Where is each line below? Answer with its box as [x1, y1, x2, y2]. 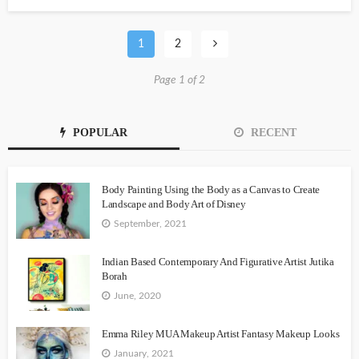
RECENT [248, 127, 296, 139]
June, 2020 [114, 291, 161, 301]
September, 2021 [114, 219, 187, 229]
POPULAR [70, 127, 127, 139]
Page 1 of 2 [154, 75, 205, 87]
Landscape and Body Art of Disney [102, 198, 246, 211]
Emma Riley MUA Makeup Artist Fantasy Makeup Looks [102, 328, 340, 341]
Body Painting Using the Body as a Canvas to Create [102, 184, 321, 196]
